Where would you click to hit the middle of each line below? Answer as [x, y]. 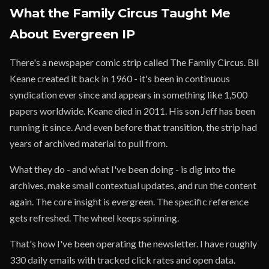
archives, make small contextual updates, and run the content [133, 185]
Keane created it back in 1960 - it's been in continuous [120, 78]
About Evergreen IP [72, 34]
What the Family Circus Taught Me [120, 13]
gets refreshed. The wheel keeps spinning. [94, 218]
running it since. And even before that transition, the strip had [133, 127]
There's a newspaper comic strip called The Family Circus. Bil [134, 62]
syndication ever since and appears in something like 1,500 [128, 95]
